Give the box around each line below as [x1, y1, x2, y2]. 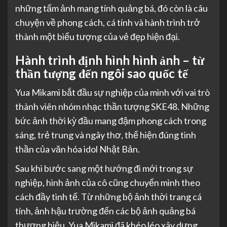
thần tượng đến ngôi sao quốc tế [15, 66, 188, 81]
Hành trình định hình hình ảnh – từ [15, 53, 204, 68]
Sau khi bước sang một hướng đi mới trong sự [15, 163, 193, 174]
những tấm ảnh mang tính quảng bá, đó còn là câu [15, 3, 208, 14]
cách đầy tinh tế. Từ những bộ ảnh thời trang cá [15, 191, 202, 203]
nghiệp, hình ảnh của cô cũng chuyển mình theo [15, 177, 200, 188]
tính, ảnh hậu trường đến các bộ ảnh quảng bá [15, 205, 196, 217]
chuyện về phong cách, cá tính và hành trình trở [15, 17, 200, 28]
